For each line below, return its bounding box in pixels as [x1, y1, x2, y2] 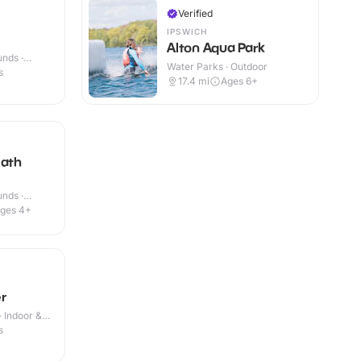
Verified [178, 6, 213, 19]
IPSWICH [167, 26, 208, 36]
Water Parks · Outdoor [167, 60, 268, 73]
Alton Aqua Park [167, 39, 264, 56]
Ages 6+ [221, 74, 258, 87]
